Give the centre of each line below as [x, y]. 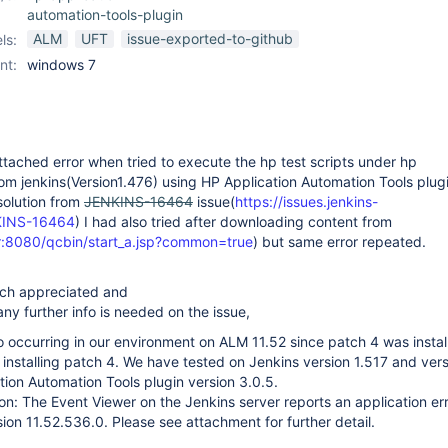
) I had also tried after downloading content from [233, 221]
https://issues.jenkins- [306, 201]
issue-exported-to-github [210, 38]
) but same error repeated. [339, 241]
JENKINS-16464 [138, 201]
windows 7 [61, 64]
